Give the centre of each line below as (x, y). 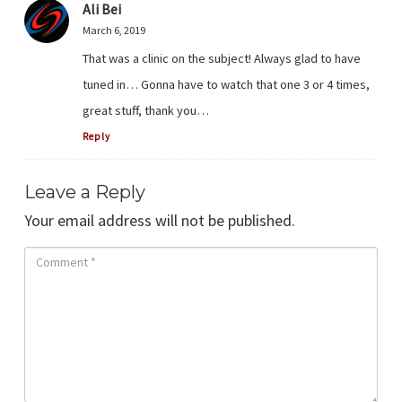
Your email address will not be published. (160, 221)
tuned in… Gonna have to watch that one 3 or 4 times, (226, 85)
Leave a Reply (85, 192)
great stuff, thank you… (146, 111)
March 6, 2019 (114, 31)
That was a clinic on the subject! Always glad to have (222, 59)
